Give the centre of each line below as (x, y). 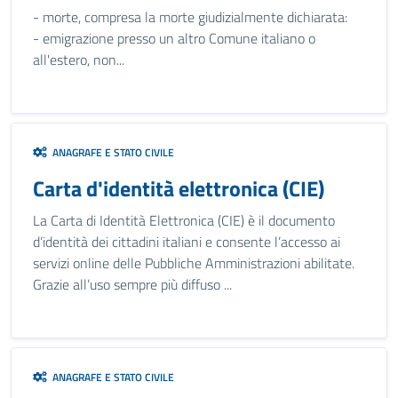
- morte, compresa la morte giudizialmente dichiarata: (190, 17)
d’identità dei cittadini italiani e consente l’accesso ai (187, 242)
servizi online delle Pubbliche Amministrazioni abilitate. (194, 263)
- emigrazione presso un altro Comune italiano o (174, 38)
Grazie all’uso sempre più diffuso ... (132, 284)
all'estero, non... (79, 60)
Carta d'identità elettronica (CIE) (179, 188)
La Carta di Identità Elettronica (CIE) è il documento (184, 220)
